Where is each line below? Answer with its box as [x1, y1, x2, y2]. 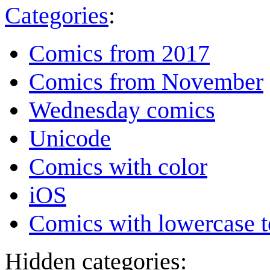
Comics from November [29, 67, 263, 95]
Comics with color [29, 152, 207, 180]
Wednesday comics [29, 96, 215, 124]
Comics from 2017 [29, 39, 210, 67]
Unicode [29, 124, 111, 152]
